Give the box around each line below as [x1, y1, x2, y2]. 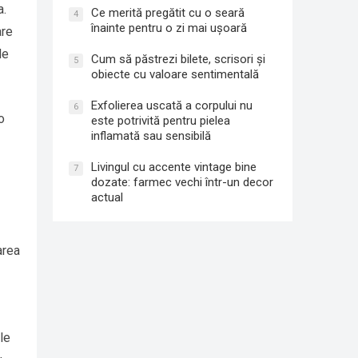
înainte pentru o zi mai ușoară [91, 21, 247, 35]
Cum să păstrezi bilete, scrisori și [91, 52, 265, 66]
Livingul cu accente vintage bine [91, 160, 257, 174]
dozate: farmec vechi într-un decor [91, 175, 273, 189]
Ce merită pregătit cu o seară [91, 6, 245, 20]
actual [91, 190, 123, 205]
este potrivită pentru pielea [91, 113, 230, 128]
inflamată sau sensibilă [91, 129, 211, 143]
